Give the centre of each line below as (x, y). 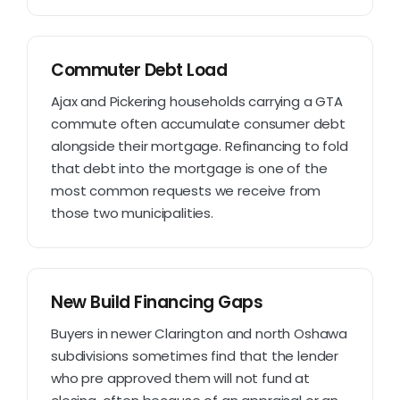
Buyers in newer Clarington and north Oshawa (200, 333)
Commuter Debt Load (139, 70)
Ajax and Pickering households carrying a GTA (197, 101)
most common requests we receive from (186, 190)
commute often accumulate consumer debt (198, 123)
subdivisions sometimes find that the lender (195, 355)
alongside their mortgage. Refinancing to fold (200, 146)
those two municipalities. (132, 212)
